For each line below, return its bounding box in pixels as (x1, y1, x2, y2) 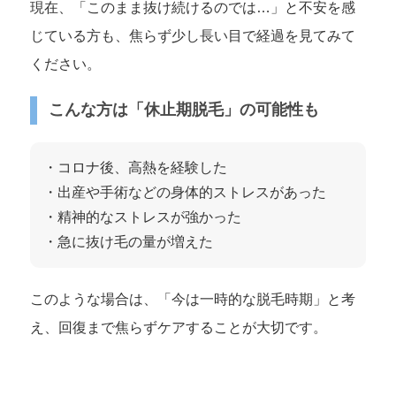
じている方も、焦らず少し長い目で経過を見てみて (29, 27, 355, 43)
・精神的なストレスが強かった (42, 209, 241, 225)
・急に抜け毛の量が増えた (42, 233, 213, 249)
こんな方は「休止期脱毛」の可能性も (48, 101, 319, 119)
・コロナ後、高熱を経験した (42, 159, 227, 175)
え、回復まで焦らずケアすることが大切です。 (29, 319, 327, 335)
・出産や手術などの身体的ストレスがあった (42, 184, 326, 200)
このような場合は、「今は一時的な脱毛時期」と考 (29, 291, 355, 307)
